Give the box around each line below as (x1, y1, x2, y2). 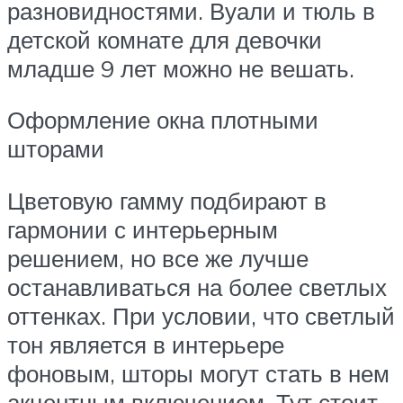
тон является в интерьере (7, 329, 284, 359)
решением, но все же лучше (7, 243, 309, 273)
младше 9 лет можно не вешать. (7, 53, 354, 83)
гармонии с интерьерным (7, 214, 278, 244)
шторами (7, 134, 104, 164)
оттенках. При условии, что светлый (7, 300, 395, 330)
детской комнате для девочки (7, 24, 322, 54)
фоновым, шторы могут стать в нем (7, 358, 390, 388)
